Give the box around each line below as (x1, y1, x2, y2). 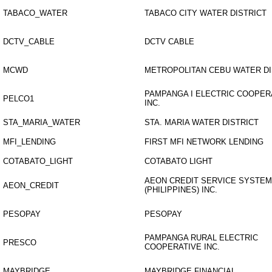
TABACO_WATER (3, 8, 67, 18)
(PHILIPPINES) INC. (144, 185, 217, 194)
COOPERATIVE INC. (144, 242, 220, 251)
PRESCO (3, 238, 36, 247)
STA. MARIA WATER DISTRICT (144, 118, 259, 127)
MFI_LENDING (3, 137, 56, 146)
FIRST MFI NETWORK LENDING (144, 137, 263, 146)
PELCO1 (3, 94, 34, 103)
